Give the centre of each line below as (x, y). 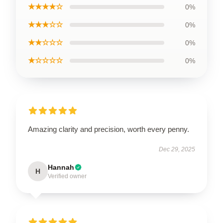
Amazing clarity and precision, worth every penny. (109, 129)
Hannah (61, 167)
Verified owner (67, 176)
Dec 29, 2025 (177, 149)
